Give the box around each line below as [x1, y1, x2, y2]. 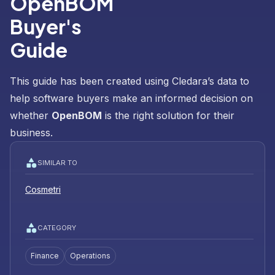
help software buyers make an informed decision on [10, 92, 253, 105]
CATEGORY [37, 223, 76, 232]
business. [10, 126, 53, 139]
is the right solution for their [102, 109, 234, 122]
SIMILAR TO [37, 158, 77, 167]
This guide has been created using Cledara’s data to [10, 75, 249, 88]
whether [10, 109, 52, 122]
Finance [31, 251, 59, 261]
